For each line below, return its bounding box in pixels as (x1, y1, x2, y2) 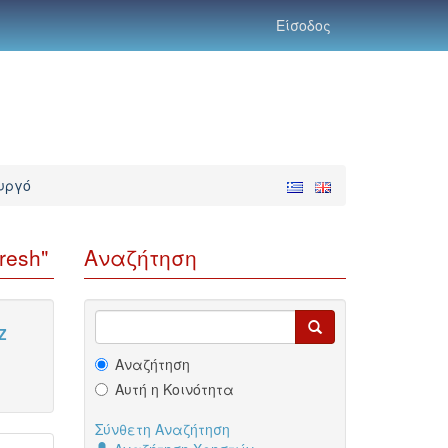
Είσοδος (276, 15, 331, 35)
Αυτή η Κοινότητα (114, 379, 234, 399)
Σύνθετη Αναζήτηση (94, 419, 230, 439)
